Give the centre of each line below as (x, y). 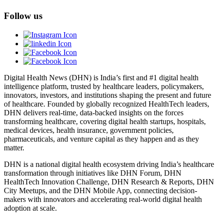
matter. (14, 147)
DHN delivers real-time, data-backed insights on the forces (94, 112)
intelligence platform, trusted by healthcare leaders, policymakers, (104, 86)
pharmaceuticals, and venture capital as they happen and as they (101, 139)
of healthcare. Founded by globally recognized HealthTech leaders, (107, 104)
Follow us (23, 16)
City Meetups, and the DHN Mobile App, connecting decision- (100, 190)
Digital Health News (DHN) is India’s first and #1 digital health (101, 77)
